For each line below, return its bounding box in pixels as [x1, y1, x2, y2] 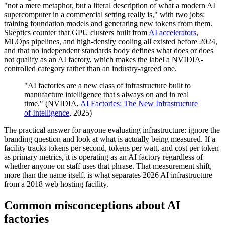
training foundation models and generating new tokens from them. [4, 19, 212, 28]
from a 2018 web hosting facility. [4, 179, 108, 188]
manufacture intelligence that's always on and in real [24, 90, 189, 99]
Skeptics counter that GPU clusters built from [4, 28, 149, 37]
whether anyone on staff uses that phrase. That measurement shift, [4, 161, 212, 170]
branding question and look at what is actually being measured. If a [4, 134, 215, 143]
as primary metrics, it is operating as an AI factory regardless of [4, 152, 203, 161]
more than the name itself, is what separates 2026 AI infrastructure [4, 170, 212, 179]
